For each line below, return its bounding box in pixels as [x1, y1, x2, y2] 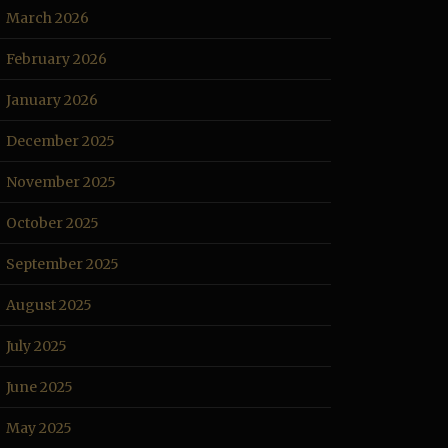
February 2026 [6, 50, 107, 68]
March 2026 [6, 9, 89, 27]
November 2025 [6, 173, 116, 191]
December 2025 [6, 132, 115, 150]
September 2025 [6, 255, 119, 273]
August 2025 [6, 296, 92, 314]
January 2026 [6, 91, 98, 109]
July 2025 [6, 337, 67, 355]
